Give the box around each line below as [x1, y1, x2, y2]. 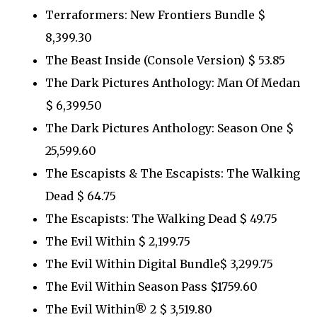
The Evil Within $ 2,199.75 [45, 234, 190, 248]
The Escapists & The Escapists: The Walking [45, 166, 300, 180]
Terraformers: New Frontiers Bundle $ [45, 7, 265, 22]
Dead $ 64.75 [45, 188, 116, 203]
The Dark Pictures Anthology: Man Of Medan [45, 75, 300, 90]
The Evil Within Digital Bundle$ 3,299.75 [45, 256, 273, 271]
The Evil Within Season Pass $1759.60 [45, 279, 258, 294]
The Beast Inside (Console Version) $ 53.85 [45, 52, 285, 67]
